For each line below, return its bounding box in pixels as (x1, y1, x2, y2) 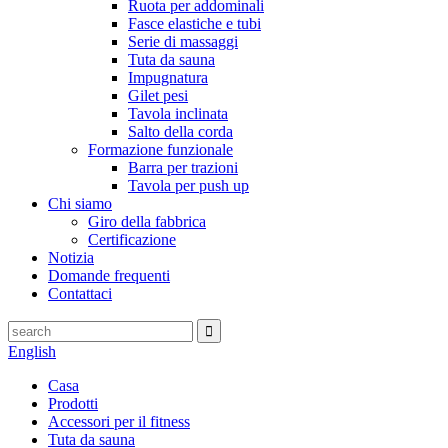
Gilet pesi (128, 87, 188, 104)
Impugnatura (128, 69, 208, 86)
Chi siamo (48, 195, 112, 212)
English (8, 343, 56, 360)
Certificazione (88, 231, 176, 248)
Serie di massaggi (128, 33, 238, 50)
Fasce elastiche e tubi (128, 15, 261, 32)
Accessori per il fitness (48, 413, 190, 430)
